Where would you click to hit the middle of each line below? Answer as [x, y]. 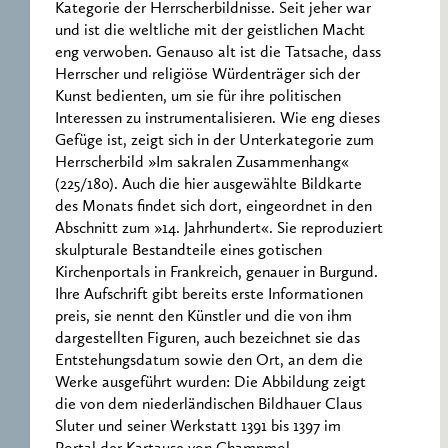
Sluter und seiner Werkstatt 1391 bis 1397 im [198, 427]
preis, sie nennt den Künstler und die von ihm [203, 317]
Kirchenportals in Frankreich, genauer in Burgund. [216, 273]
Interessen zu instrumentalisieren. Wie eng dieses [217, 119]
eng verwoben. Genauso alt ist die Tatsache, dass [218, 53]
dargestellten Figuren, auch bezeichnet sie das [207, 339]
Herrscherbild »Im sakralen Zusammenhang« [202, 163]
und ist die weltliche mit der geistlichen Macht [210, 31]
